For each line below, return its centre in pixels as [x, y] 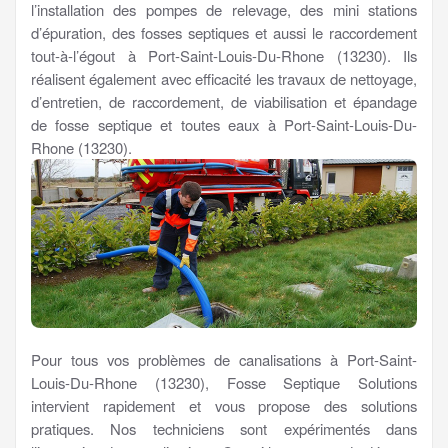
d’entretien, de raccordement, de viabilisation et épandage [224, 101]
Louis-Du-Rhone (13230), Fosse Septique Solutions [224, 382]
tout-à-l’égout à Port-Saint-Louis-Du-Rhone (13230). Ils [224, 55]
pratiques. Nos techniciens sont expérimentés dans [224, 428]
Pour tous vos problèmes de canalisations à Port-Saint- [224, 359]
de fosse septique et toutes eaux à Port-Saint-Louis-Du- [224, 124]
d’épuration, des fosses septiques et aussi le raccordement [224, 32]
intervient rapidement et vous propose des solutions [224, 405]
